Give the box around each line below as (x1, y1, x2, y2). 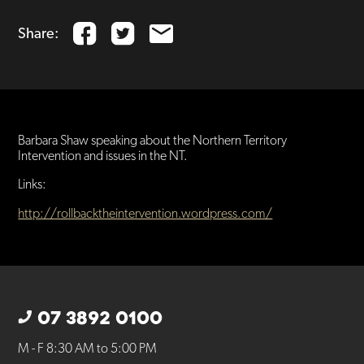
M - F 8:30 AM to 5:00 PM (18, 341, 158, 356)
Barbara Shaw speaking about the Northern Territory (18, 134, 288, 149)
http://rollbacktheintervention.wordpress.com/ (18, 206, 273, 221)
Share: (18, 26, 59, 41)
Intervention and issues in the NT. (18, 149, 188, 164)
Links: (18, 178, 47, 193)
